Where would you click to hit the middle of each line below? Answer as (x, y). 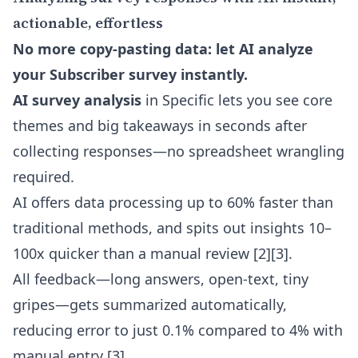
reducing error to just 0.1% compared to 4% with (178, 330)
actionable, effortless (88, 23)
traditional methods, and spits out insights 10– (172, 228)
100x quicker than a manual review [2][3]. (153, 253)
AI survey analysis (77, 100)
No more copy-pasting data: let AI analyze (163, 49)
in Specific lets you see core (237, 100)
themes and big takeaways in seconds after (160, 125)
